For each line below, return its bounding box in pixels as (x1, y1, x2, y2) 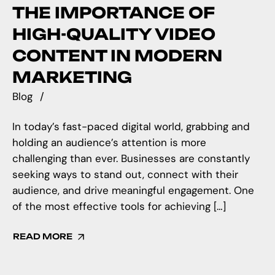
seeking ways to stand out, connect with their (12, 168, 238, 182)
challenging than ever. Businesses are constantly (12, 152, 250, 166)
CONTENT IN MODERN (12, 46, 222, 66)
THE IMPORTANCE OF (12, 3, 214, 23)
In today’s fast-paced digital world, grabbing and (12, 120, 250, 134)
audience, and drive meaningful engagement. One (12, 184, 254, 198)
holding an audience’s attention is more (12, 136, 206, 150)
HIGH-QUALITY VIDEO (12, 25, 215, 44)
